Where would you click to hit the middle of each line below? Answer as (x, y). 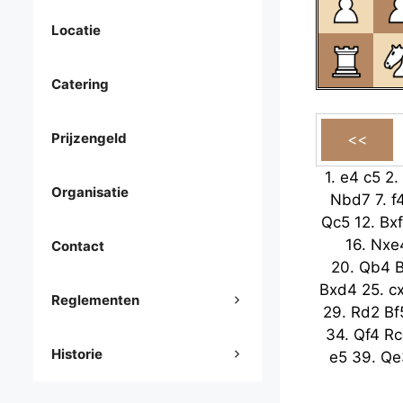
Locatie (76, 31)
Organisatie (90, 193)
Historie (77, 354)
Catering (80, 85)
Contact (78, 246)
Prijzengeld (89, 139)
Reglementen (95, 300)
